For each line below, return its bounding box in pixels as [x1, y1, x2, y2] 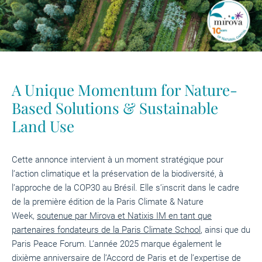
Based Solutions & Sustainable [12, 97, 218, 118]
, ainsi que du [201, 224, 250, 235]
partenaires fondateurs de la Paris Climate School [12, 224, 201, 235]
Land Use [12, 115, 74, 136]
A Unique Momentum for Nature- [12, 79, 237, 100]
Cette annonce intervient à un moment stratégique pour [12, 154, 223, 165]
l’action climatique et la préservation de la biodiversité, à [12, 168, 223, 179]
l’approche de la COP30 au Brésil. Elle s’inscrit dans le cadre [12, 182, 239, 193]
